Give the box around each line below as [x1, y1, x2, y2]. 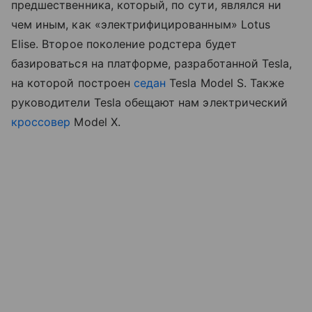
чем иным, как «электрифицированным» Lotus [11, 17, 270, 31]
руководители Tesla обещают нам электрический [11, 95, 288, 109]
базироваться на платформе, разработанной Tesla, [11, 56, 292, 70]
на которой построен [11, 75, 134, 90]
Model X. [70, 114, 120, 129]
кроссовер [11, 114, 71, 129]
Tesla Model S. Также [166, 75, 285, 90]
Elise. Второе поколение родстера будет [11, 36, 237, 51]
